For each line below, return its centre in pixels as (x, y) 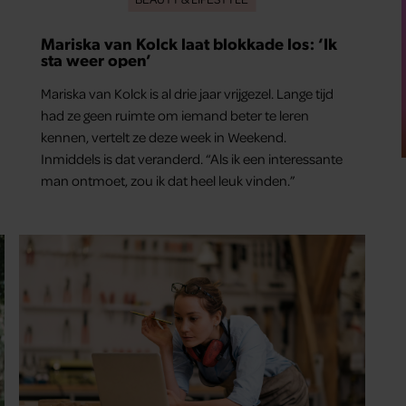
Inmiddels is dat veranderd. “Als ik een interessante (192, 159)
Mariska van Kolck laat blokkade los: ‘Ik (189, 43)
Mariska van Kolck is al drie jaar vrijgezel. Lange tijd (188, 94)
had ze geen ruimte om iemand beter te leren (175, 116)
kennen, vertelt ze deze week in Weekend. (164, 137)
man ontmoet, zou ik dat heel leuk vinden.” (169, 181)
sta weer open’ (97, 60)
